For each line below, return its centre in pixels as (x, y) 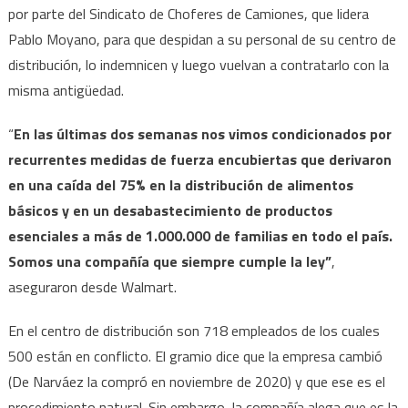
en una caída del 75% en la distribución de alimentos (180, 184)
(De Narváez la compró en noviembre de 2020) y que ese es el (196, 381)
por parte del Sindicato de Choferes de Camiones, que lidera (188, 13)
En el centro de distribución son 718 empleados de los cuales (194, 330)
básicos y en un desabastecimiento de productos (170, 210)
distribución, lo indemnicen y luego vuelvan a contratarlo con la (198, 64)
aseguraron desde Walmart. (92, 286)
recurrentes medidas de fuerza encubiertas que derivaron (199, 159)
